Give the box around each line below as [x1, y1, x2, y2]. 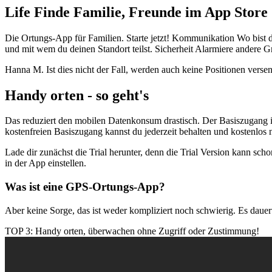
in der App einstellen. [5, 158, 86, 169]
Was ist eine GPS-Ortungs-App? [5, 180, 165, 194]
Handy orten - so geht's [5, 87, 149, 103]
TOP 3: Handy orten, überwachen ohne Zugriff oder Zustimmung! [5, 225, 259, 236]
